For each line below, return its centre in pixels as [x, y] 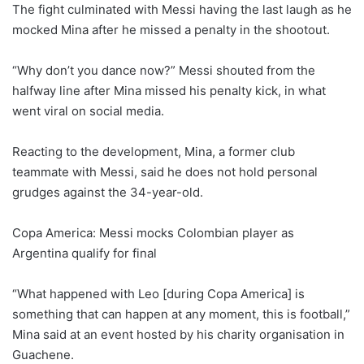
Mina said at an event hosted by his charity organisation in [178, 334]
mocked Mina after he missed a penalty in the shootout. [171, 29]
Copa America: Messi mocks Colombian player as [153, 232]
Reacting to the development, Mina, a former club [154, 151]
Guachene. [43, 354]
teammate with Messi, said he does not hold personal [165, 171]
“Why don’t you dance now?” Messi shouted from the [164, 70]
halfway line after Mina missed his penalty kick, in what [169, 90]
